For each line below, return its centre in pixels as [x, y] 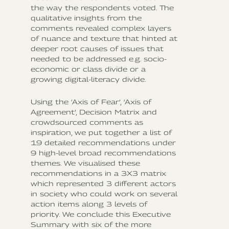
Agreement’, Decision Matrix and [94, 112]
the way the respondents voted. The [102, 7]
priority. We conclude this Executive [101, 214]
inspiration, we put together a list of [101, 132]
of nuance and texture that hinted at [104, 38]
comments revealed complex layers [101, 28]
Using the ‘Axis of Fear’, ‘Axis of [91, 101]
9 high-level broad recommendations [103, 153]
